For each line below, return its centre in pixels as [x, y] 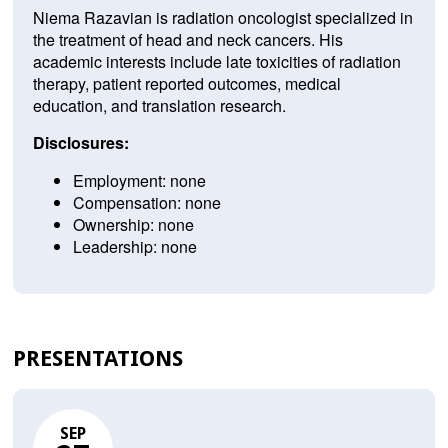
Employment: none [139, 181]
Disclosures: [80, 143]
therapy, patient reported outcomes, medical [186, 84]
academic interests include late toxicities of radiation [216, 62]
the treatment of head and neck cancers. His [187, 40]
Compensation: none [146, 203]
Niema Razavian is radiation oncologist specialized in [222, 18]
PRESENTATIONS [97, 359]
